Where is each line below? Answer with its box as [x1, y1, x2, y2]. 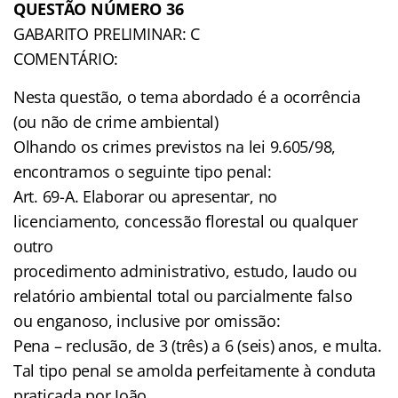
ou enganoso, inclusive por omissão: [13, 309, 281, 331]
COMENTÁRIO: [13, 47, 119, 69]
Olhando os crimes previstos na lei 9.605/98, [13, 135, 337, 157]
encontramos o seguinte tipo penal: [13, 160, 272, 182]
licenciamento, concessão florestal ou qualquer [13, 210, 358, 232]
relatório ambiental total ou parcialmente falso [13, 284, 353, 306]
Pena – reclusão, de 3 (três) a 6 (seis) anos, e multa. [13, 334, 382, 356]
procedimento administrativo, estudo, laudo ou [13, 259, 357, 282]
